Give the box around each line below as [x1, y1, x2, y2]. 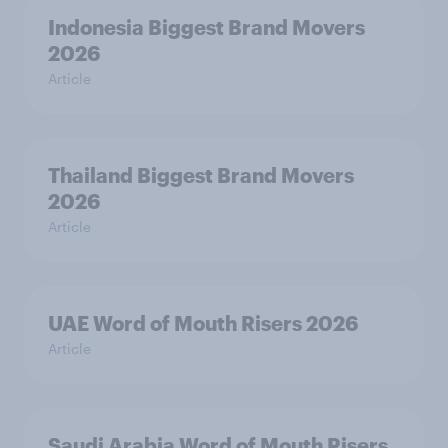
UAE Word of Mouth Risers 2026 [48, 311, 358, 336]
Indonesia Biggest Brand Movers [48, 15, 365, 40]
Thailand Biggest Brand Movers [48, 163, 354, 188]
